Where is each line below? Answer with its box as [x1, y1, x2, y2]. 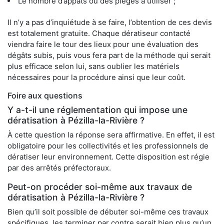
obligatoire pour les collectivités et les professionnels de [7, 141, 208, 151]
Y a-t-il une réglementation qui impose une [7, 104, 187, 115]
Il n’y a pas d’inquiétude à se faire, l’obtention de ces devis [7, 17, 212, 27]
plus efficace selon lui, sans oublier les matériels [7, 61, 179, 71]
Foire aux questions [7, 90, 82, 101]
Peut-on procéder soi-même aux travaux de [7, 181, 192, 192]
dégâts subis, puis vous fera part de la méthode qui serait [7, 50, 210, 60]
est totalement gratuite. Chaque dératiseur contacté [7, 28, 190, 38]
